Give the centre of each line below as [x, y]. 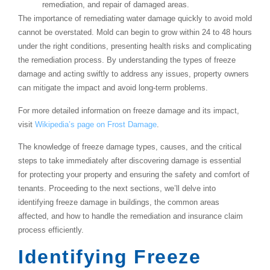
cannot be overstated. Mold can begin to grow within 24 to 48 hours [135, 33]
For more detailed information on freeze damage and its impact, [129, 110]
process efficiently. [51, 230]
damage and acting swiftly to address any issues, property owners [133, 74]
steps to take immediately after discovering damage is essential [130, 160]
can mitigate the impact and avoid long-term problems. [113, 88]
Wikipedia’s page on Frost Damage [96, 124]
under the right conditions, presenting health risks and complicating [135, 46]
